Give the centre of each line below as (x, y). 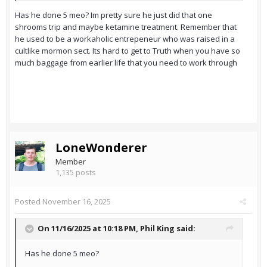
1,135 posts (76, 173)
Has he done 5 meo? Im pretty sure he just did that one (114, 15)
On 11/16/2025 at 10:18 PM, (89, 229)
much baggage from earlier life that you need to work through (126, 63)
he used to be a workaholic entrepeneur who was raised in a (125, 39)
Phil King (157, 229)
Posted (29, 202)
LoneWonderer (101, 148)
